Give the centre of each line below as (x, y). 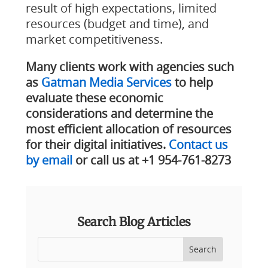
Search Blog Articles (134, 222)
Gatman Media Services (106, 82)
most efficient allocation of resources (128, 129)
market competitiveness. (94, 39)
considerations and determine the (119, 113)
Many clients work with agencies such (130, 67)
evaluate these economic (94, 98)
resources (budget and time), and (117, 24)
